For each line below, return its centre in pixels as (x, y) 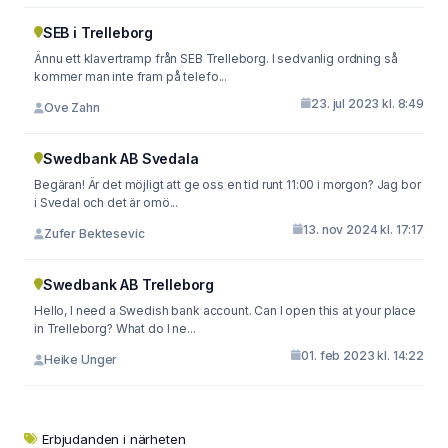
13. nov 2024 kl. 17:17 (363, 229)
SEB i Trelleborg (98, 32)
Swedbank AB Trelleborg (128, 284)
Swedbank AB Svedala (120, 158)
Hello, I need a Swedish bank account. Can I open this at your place (225, 310)
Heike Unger (80, 359)
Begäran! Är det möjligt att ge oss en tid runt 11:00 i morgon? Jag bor (205, 184)
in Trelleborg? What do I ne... (115, 328)
